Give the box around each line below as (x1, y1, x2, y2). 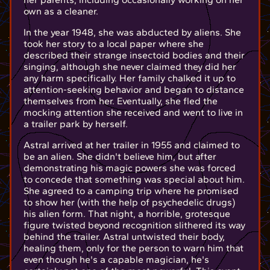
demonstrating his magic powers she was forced (24, 162, 236, 174)
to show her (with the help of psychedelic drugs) (24, 196, 235, 209)
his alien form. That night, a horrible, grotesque (24, 208, 230, 220)
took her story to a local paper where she (24, 38, 204, 50)
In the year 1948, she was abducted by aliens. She (24, 27, 241, 39)
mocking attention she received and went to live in (24, 107, 243, 119)
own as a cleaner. (24, 5, 98, 17)
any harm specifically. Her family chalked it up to (24, 72, 236, 84)
